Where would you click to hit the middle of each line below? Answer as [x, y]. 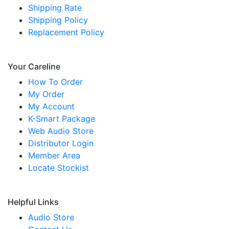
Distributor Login [61, 143]
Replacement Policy [66, 32]
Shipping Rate [55, 8]
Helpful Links [33, 202]
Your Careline [34, 67]
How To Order [55, 82]
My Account [51, 107]
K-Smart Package [62, 119]
